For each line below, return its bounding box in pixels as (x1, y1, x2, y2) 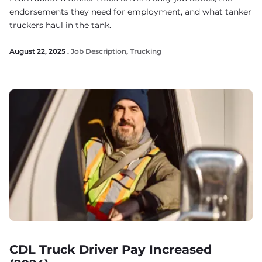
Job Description (71, 47, 126, 56)
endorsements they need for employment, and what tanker (9, 6, 251, 17)
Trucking (130, 47, 161, 56)
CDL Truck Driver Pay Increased (9, 242, 212, 257)
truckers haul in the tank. (9, 20, 111, 30)
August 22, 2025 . (9, 47, 71, 56)
